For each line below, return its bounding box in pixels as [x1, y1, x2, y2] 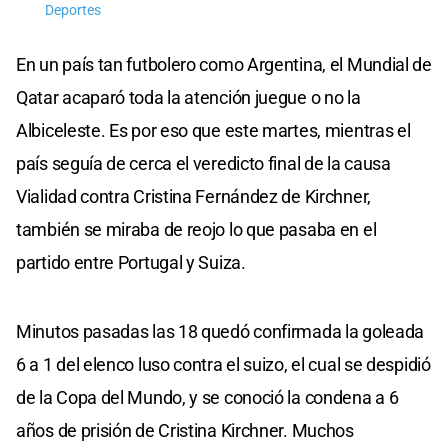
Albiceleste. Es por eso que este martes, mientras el [16, 119, 411, 141]
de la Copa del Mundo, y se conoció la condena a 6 [16, 386, 399, 408]
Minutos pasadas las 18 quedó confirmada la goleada [16, 320, 425, 342]
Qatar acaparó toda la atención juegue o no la [16, 86, 361, 108]
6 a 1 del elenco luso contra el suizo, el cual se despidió [16, 353, 431, 375]
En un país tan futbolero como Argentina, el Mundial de [16, 53, 432, 75]
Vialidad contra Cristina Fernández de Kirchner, [16, 185, 371, 207]
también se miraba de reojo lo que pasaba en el [16, 218, 377, 240]
